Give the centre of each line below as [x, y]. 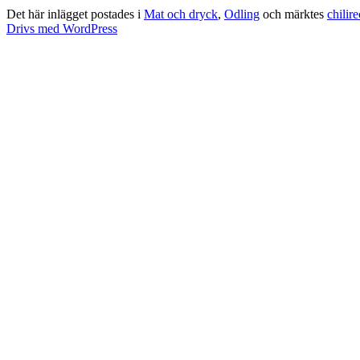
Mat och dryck [181, 14]
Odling [242, 14]
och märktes [293, 14]
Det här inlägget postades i [75, 14]
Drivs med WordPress [62, 28]
